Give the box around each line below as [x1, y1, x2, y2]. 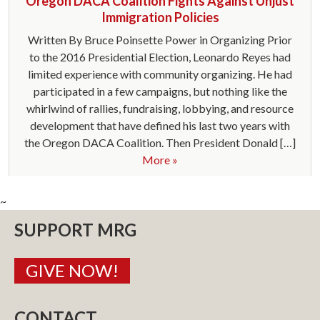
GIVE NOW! [26, 260, 119, 281]
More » [142, 153, 178, 166]
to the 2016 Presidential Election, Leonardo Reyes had [29, 50, 291, 64]
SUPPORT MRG [14, 219, 136, 240]
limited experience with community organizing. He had [28, 67, 292, 81]
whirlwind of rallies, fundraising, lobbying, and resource [26, 101, 294, 115]
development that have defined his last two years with [30, 119, 290, 132]
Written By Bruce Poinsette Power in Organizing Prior [28, 33, 292, 46]
